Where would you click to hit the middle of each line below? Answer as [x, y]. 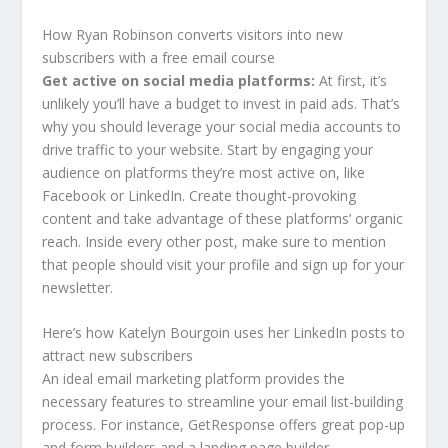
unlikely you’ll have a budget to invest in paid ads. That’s [221, 103]
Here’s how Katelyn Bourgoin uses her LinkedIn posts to [224, 333]
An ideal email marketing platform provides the [194, 379]
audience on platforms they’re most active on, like [204, 172]
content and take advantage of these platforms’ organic [223, 218]
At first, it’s [351, 80]
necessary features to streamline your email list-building [223, 402]
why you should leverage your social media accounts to [222, 126]
